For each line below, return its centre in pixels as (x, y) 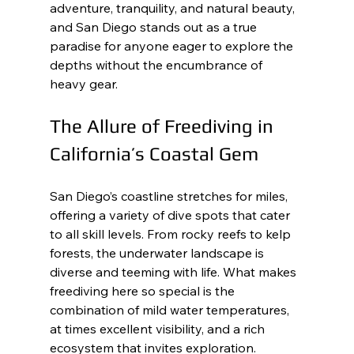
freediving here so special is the (143, 290)
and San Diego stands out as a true (154, 26)
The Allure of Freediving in (164, 126)
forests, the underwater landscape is (158, 252)
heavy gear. (83, 83)
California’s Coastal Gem (154, 153)
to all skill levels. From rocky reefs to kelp (171, 233)
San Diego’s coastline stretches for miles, (170, 196)
